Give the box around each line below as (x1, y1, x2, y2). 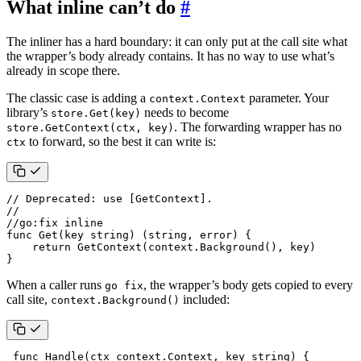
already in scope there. (6, 63, 120, 77)
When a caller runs (6, 277, 105, 292)
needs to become (141, 105, 229, 119)
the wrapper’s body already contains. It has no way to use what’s (6, 48, 334, 63)
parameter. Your (246, 90, 329, 105)
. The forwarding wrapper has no (174, 119, 342, 134)
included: (180, 292, 230, 306)
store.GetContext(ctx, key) (6, 121, 174, 134)
